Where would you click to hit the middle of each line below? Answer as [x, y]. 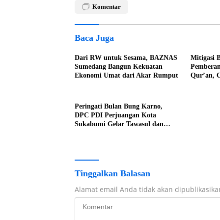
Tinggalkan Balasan [112, 173]
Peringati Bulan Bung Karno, [119, 106]
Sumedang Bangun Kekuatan [119, 67]
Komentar [107, 7]
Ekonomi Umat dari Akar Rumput [126, 75]
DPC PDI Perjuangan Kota [115, 115]
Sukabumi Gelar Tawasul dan [119, 124]
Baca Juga [94, 38]
